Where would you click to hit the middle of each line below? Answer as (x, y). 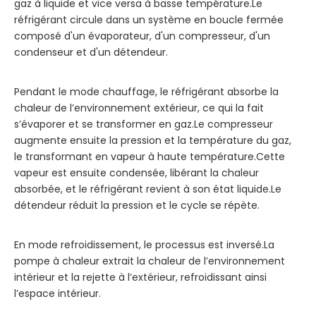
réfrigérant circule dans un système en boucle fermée (149, 20)
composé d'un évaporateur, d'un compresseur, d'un (142, 36)
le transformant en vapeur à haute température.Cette (150, 157)
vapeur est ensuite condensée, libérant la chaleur (136, 173)
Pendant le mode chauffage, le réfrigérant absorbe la (146, 92)
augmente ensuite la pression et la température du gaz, (153, 141)
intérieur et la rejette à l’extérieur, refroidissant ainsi (140, 278)
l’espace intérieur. (57, 294)
